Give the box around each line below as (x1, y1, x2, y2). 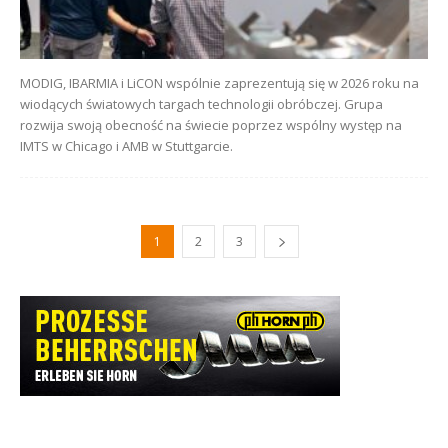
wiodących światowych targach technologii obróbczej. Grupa (20, 94, 383, 113)
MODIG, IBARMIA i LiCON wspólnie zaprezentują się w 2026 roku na (20, 73, 419, 92)
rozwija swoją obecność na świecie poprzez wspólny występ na (20, 115, 402, 134)
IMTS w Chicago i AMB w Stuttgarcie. (20, 136, 233, 155)
